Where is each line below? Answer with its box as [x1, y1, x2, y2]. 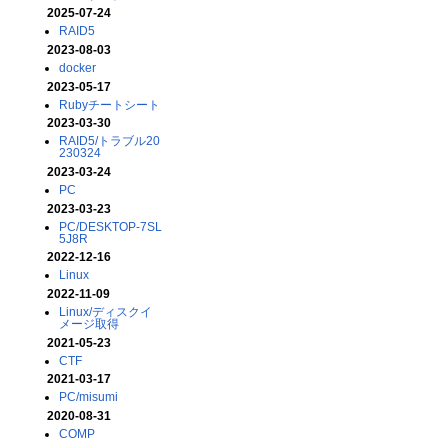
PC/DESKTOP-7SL [58, 219, 162, 233]
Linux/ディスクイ [58, 304, 152, 318]
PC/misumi [58, 390, 118, 404]
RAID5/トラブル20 [58, 134, 160, 148]
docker [58, 60, 96, 74]
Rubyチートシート [58, 97, 160, 111]
